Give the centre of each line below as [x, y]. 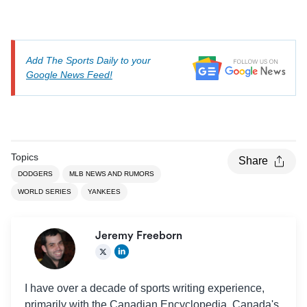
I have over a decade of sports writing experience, [145, 288]
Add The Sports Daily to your [88, 60]
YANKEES [104, 191]
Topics [25, 157]
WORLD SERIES [45, 191]
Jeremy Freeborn [140, 235]
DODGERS [35, 173]
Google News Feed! [69, 74]
